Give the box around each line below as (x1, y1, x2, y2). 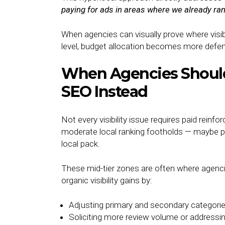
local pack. (61, 139, 100, 149)
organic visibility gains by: (61, 175, 152, 185)
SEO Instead (61, 82, 148, 101)
